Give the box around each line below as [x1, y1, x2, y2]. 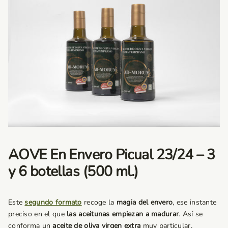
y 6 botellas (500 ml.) [8, 161, 138, 181]
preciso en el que [8, 209, 65, 219]
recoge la [83, 197, 115, 207]
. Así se [179, 209, 203, 219]
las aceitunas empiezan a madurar [67, 209, 179, 219]
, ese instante [173, 197, 217, 207]
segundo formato [24, 197, 82, 207]
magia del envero [116, 197, 173, 207]
